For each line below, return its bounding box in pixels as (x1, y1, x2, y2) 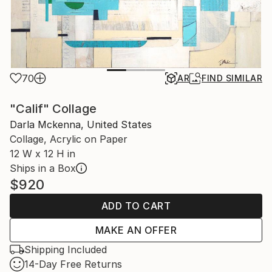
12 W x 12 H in (10, 148, 75, 160)
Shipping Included (24, 243, 107, 256)
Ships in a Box (10, 162, 76, 175)
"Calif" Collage (10, 101, 97, 117)
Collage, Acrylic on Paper (10, 133, 127, 146)
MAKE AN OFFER (95, 224, 177, 237)
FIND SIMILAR (202, 73, 262, 84)
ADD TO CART (101, 200, 171, 212)
